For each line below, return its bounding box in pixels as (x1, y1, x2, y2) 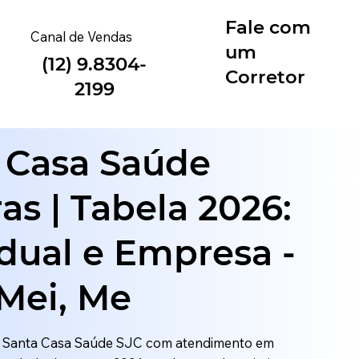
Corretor (225, 65, 306, 88)
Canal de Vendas (30, 28, 133, 46)
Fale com (225, 15, 312, 38)
